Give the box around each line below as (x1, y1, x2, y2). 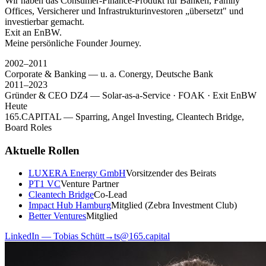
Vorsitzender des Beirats (126, 168, 216, 179)
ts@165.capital (114, 231, 170, 242)
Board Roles (5, 122, 52, 132)
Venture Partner (61, 179, 119, 189)
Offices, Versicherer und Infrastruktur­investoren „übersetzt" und (5, 5, 243, 16)
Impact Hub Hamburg (28, 200, 111, 211)
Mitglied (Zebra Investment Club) (111, 200, 237, 211)
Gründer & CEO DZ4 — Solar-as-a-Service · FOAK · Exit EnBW (5, 90, 256, 100)
